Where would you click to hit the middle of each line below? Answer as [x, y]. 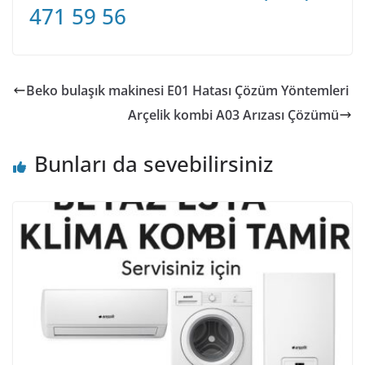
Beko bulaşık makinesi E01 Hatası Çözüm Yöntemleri [187, 91]
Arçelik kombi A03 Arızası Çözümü [233, 115]
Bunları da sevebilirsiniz [154, 164]
